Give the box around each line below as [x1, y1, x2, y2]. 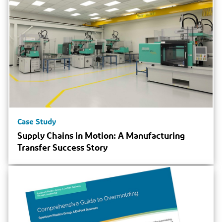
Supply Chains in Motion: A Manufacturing [17, 129, 185, 141]
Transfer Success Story [17, 141, 108, 153]
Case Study [17, 116, 56, 126]
